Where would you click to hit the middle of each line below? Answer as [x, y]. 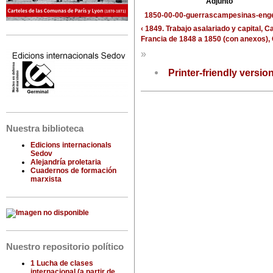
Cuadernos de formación [73, 171]
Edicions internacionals [71, 145]
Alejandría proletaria [66, 162]
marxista [46, 179]
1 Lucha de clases [62, 264]
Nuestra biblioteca [45, 129]
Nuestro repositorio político [65, 247]
